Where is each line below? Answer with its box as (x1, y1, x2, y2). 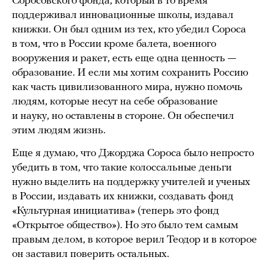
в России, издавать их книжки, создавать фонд (12, 191, 234, 203)
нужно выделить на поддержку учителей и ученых (12, 177, 250, 189)
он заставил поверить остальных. (12, 249, 169, 261)
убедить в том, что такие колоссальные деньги (12, 162, 232, 174)
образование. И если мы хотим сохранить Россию (12, 67, 249, 79)
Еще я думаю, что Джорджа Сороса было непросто (12, 148, 254, 160)
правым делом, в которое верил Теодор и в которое (12, 234, 257, 246)
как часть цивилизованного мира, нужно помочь (12, 82, 243, 94)
